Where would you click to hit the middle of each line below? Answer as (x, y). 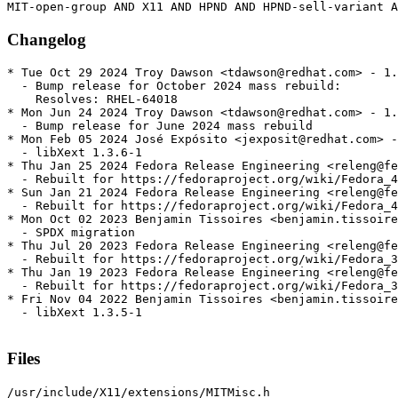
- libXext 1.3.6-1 (75, 153)
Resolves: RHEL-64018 (92, 99)
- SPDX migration (71, 233)
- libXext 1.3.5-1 (75, 313)
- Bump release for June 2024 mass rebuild (160, 126)
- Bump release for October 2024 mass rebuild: (174, 86)
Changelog (47, 39)
